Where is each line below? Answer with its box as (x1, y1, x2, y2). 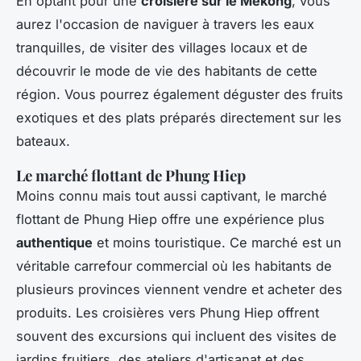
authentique (16, 234, 93, 251)
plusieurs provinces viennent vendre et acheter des (16, 280, 342, 297)
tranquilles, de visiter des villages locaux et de (16, 39, 308, 56)
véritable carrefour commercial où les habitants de (16, 257, 332, 274)
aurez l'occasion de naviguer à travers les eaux (16, 15, 314, 32)
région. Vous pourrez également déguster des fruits (16, 85, 343, 102)
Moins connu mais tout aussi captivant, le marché (16, 187, 327, 204)
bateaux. (16, 132, 70, 149)
